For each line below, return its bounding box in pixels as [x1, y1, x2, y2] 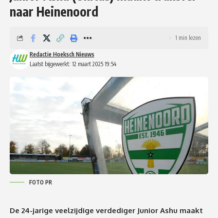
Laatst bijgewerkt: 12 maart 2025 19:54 [29, 60, 116, 68]
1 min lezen [175, 34, 201, 41]
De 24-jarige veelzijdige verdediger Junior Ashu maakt [10, 205, 203, 215]
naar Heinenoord [10, 3, 98, 19]
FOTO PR [29, 178, 52, 186]
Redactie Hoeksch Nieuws [29, 50, 94, 58]
